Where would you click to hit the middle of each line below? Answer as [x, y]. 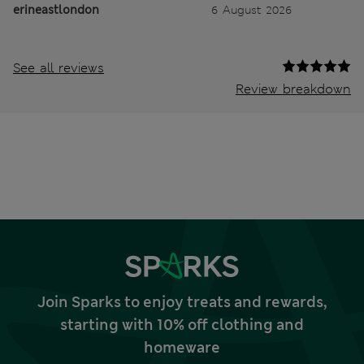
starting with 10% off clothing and [182, 325]
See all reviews [58, 68]
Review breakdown [293, 89]
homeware [182, 348]
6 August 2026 [251, 10]
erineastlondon [56, 10]
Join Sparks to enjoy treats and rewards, [182, 303]
